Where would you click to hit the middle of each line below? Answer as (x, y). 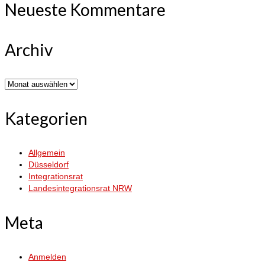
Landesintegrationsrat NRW (80, 188)
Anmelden (47, 256)
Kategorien (46, 118)
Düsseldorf (49, 164)
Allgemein (47, 152)
